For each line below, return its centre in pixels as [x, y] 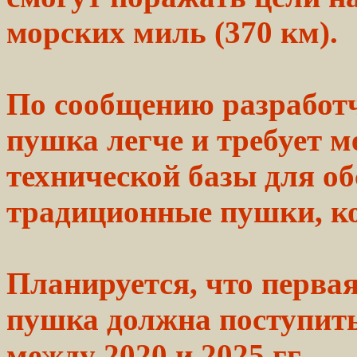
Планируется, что [134, 283]
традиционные [113, 211]
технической [93, 175]
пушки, [271, 211]
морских [70, 32]
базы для [251, 175]
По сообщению [114, 104]
